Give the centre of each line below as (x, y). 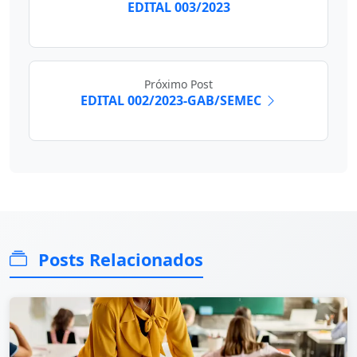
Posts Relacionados (118, 259)
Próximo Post (178, 84)
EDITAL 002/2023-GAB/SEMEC (171, 100)
